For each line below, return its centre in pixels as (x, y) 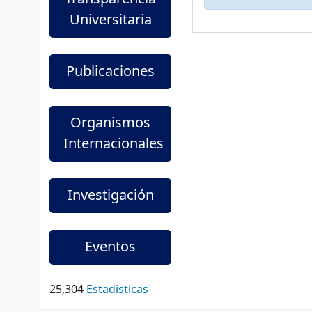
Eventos (111, 247)
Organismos (111, 123)
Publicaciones (111, 71)
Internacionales (114, 144)
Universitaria (110, 20)
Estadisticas (117, 290)
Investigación (110, 195)
